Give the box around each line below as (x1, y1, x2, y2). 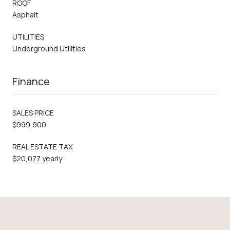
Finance (12, 74, 50, 88)
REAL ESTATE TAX (12, 141, 72, 151)
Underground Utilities (12, 43, 86, 53)
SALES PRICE (12, 107, 54, 118)
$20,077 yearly (12, 153, 62, 163)
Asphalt (12, 9, 39, 20)
